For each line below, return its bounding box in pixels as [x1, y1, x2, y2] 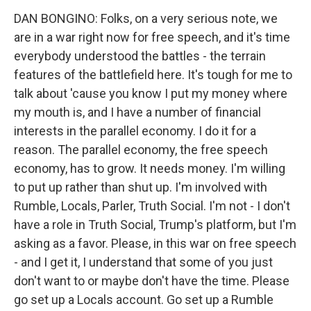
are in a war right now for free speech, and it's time [14, 30, 290, 44]
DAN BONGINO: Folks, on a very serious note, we [14, 11, 278, 26]
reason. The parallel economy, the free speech [14, 142, 268, 157]
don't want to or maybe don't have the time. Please [14, 274, 289, 288]
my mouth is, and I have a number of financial [14, 105, 261, 119]
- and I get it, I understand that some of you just [14, 255, 273, 269]
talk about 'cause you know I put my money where [14, 86, 287, 101]
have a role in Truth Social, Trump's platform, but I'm [14, 217, 296, 232]
